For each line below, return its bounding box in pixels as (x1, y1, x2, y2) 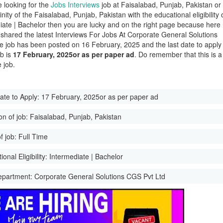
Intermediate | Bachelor (49, 151, 123, 161)
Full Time (18, 131, 48, 141)
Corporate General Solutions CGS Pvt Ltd (34, 171, 166, 181)
